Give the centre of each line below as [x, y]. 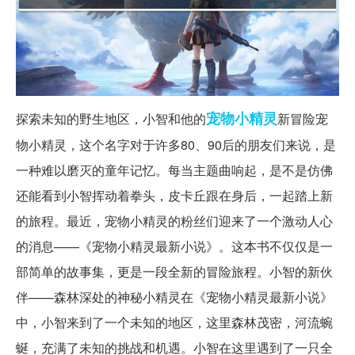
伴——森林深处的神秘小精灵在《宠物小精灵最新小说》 [174, 296]
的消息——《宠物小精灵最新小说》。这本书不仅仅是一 [174, 246]
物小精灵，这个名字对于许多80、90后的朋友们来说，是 [176, 144]
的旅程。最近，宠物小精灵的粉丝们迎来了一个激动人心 [174, 220]
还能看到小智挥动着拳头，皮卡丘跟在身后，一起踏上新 [174, 195]
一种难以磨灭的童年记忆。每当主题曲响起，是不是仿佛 [174, 170]
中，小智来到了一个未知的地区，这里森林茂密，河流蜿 [174, 322]
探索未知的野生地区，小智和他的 [111, 118]
